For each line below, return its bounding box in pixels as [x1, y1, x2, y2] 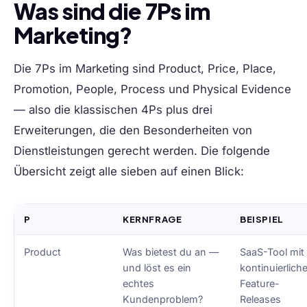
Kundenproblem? [123, 293, 204, 306]
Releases [240, 293, 282, 306]
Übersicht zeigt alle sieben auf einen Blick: [14, 164, 244, 179]
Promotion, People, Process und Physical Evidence [14, 82, 291, 97]
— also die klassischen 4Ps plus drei [14, 103, 212, 117]
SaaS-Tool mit [240, 246, 305, 258]
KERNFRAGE [123, 213, 182, 225]
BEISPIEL [240, 213, 284, 225]
